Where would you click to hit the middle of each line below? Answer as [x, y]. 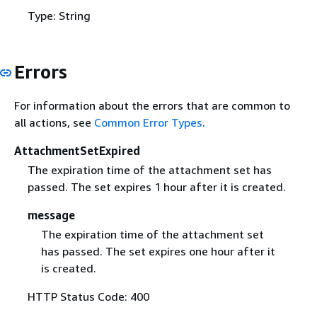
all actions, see [54, 122]
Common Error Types [148, 122]
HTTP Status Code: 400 [88, 296]
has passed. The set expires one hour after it [158, 251]
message [51, 215]
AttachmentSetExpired [77, 150]
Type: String [59, 16]
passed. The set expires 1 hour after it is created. [156, 186]
